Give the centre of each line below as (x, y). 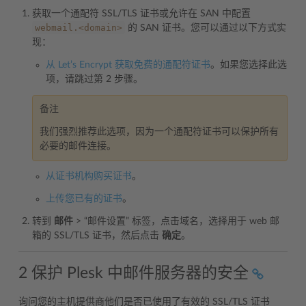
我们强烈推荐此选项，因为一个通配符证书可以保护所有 (159, 131)
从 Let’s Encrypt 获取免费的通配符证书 (128, 65)
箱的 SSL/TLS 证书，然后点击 (97, 235)
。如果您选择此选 (249, 65)
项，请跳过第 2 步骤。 (94, 79)
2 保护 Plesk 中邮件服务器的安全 (134, 273)
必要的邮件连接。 (78, 146)
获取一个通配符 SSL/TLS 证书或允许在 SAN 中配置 (141, 13)
